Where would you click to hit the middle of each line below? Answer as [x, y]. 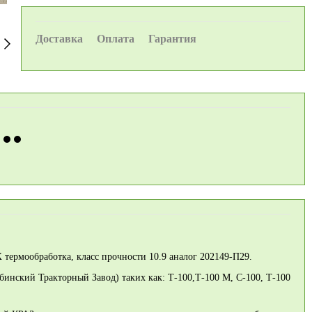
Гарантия [172, 39]
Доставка [59, 39]
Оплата [116, 39]
